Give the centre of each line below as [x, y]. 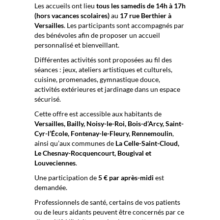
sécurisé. [48, 99]
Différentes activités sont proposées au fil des [103, 60]
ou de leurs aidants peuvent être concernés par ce [109, 212]
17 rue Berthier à [146, 15]
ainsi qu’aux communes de [75, 143]
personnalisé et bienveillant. [77, 45]
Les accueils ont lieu [65, 6]
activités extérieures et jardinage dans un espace [107, 89]
